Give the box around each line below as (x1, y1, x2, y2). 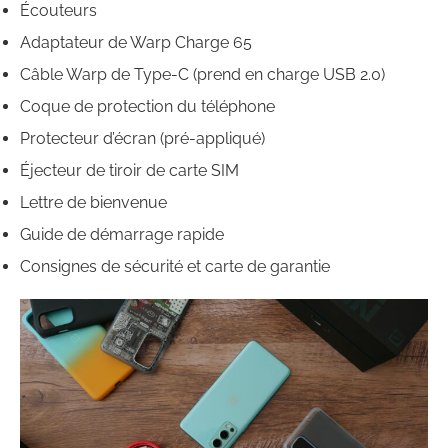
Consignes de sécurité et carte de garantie (20, 257, 330, 277)
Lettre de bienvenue (20, 193, 167, 213)
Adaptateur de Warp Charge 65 (20, 33, 252, 53)
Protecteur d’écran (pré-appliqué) (20, 129, 265, 149)
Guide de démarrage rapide (20, 225, 224, 245)
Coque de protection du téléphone (20, 97, 275, 117)
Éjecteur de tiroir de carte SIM (20, 161, 239, 181)
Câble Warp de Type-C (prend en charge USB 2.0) (20, 65, 385, 85)
